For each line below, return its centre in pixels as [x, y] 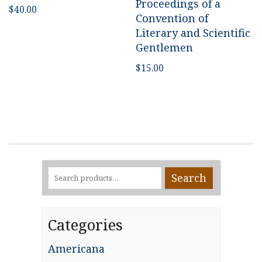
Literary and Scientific [193, 32]
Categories [85, 225]
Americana [76, 249]
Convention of [172, 18]
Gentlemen [165, 47]
